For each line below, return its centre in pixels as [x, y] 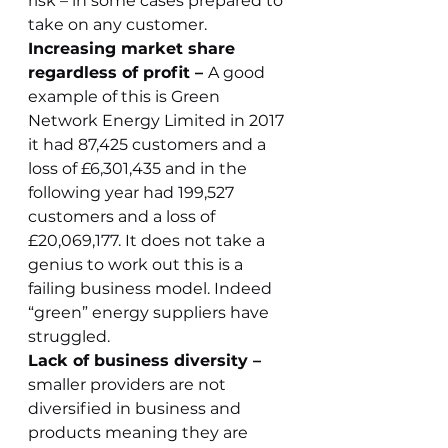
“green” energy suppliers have [150, 312]
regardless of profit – [118, 72]
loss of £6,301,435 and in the [139, 168]
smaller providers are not [129, 384]
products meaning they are [140, 432]
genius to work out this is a [137, 264]
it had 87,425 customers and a [149, 144]
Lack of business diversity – [147, 360]
